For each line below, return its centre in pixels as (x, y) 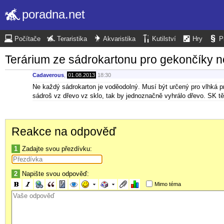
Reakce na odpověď (64, 131)
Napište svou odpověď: (54, 173)
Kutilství (164, 39)
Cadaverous (48, 75)
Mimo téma (167, 184)
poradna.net (53, 14)
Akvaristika (119, 39)
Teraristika (72, 39)
